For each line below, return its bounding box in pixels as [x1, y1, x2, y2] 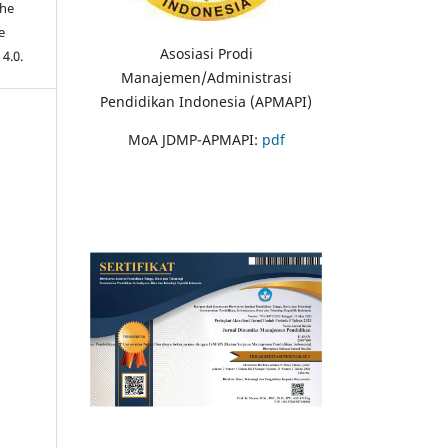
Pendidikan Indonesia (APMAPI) [100, 91, 312, 111]
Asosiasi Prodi [159, 43, 253, 63]
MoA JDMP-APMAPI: [127, 129, 258, 149]
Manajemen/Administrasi [120, 67, 292, 87]
